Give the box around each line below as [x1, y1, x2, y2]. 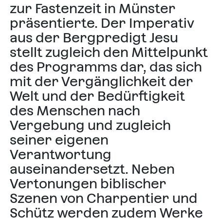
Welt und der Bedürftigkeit [10, 88, 185, 104]
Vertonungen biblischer [10, 176, 166, 191]
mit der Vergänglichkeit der [10, 73, 193, 89]
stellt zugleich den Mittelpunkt [10, 44, 208, 60]
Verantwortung [10, 146, 111, 162]
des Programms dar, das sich [10, 59, 202, 74]
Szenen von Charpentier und [10, 190, 198, 206]
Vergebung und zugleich [10, 117, 171, 133]
